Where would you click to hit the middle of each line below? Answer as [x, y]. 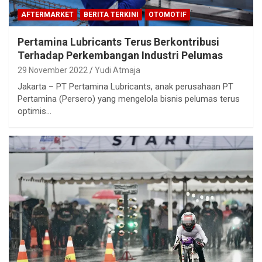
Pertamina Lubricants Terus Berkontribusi [118, 42]
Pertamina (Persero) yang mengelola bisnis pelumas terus [129, 99]
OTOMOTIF [168, 14]
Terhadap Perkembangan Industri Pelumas [120, 55]
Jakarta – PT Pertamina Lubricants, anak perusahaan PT [125, 86]
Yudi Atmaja [118, 70]
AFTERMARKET [47, 14]
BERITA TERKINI [111, 14]
